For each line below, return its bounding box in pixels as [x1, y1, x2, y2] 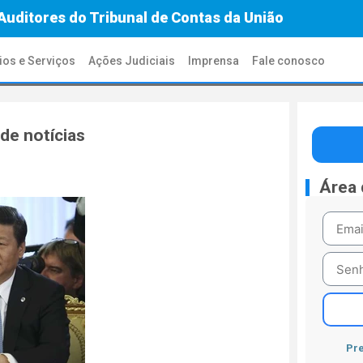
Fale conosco [252, 54, 326, 67]
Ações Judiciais [88, 54, 176, 67]
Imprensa [188, 54, 240, 67]
